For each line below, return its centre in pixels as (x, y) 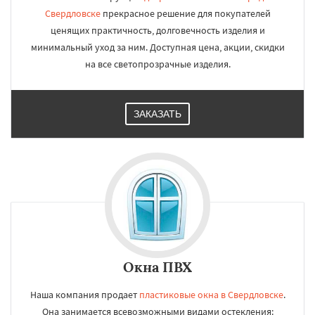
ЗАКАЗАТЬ (157, 114)
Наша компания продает (84, 295)
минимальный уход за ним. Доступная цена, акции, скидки (157, 47)
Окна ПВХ (157, 267)
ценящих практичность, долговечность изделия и (157, 30)
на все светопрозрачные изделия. (157, 64)
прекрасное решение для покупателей (185, 13)
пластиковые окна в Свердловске (211, 295)
